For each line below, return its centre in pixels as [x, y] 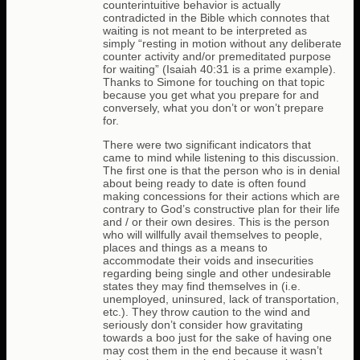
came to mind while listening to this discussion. [221, 157]
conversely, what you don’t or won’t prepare [213, 107]
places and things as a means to [185, 247]
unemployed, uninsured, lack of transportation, [221, 299]
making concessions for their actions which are [221, 196]
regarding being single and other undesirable [217, 273]
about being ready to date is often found [205, 183]
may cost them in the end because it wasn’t [213, 350]
